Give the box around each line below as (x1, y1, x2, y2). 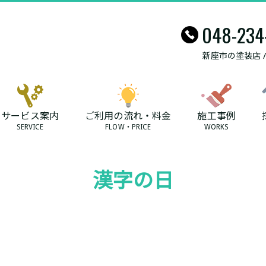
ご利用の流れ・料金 (85, 110, 172, 122)
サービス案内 (1, 110, 59, 122)
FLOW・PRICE (105, 123, 151, 131)
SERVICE (16, 123, 44, 131)
